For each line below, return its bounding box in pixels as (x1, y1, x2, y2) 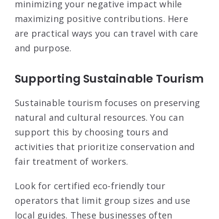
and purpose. (15, 42, 72, 54)
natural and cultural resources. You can (15, 111, 184, 123)
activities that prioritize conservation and (15, 140, 195, 153)
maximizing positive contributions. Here (15, 12, 188, 24)
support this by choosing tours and (15, 126, 168, 138)
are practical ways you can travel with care (15, 27, 198, 39)
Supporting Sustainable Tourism (15, 70, 204, 87)
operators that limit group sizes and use (15, 194, 191, 206)
